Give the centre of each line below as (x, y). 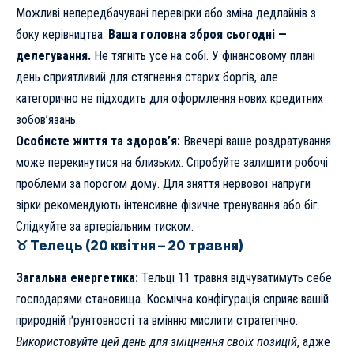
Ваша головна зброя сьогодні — (198, 34)
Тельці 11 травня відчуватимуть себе (235, 277)
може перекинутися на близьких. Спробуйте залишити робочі (172, 162)
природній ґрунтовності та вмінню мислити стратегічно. (157, 320)
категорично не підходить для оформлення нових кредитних (169, 98)
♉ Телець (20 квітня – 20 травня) (130, 245)
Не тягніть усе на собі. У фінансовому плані (203, 55)
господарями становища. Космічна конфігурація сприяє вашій (172, 299)
